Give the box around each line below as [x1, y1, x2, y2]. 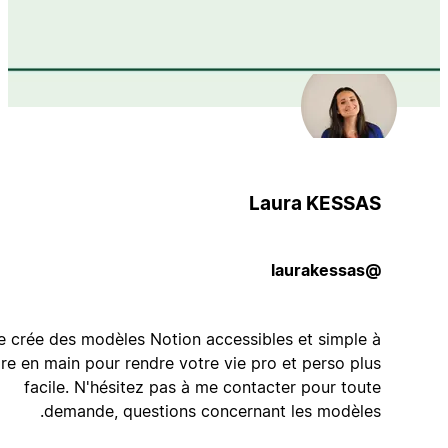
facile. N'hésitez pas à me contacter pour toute [66, 376, 424, 397]
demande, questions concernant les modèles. [86, 400, 424, 421]
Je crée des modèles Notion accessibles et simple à [30, 328, 424, 349]
